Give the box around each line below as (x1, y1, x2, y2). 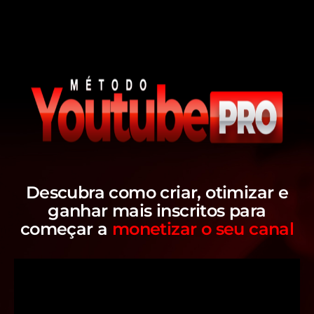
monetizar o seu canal (111, 218, 294, 239)
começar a (20, 218, 112, 239)
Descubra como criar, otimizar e (25, 182, 289, 203)
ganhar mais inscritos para (48, 200, 266, 221)
